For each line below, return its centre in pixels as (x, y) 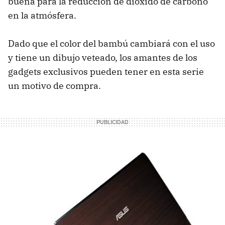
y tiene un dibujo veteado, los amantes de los (103, 58)
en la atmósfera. (42, 16)
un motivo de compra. (54, 86)
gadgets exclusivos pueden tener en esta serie (106, 72)
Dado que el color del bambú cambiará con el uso (111, 44)
